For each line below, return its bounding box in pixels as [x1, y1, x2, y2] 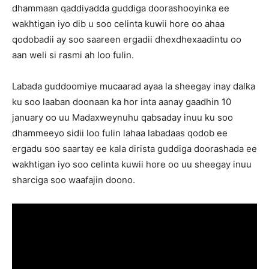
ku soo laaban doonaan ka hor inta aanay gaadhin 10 [12, 96, 231, 107]
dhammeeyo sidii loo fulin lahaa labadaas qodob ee [12, 127, 228, 139]
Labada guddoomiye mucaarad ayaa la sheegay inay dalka [12, 80, 255, 92]
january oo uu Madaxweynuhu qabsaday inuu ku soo [12, 112, 233, 123]
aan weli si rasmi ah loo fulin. [12, 49, 134, 61]
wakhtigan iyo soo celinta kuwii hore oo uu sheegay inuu [12, 159, 252, 170]
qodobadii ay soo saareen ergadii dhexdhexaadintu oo [12, 34, 241, 45]
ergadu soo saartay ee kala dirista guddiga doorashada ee [12, 143, 257, 154]
